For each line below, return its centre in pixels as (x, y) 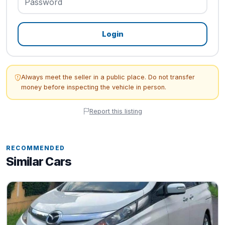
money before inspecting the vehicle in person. (93, 87)
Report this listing (116, 111)
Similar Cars (39, 161)
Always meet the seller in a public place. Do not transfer (108, 77)
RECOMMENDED (36, 148)
